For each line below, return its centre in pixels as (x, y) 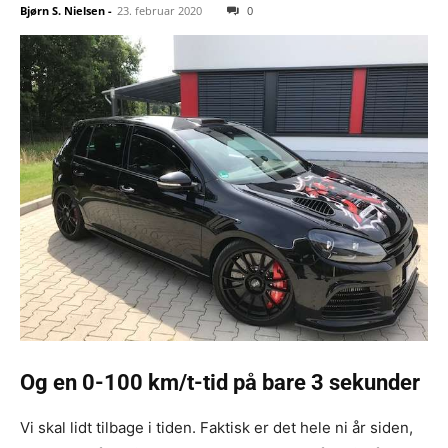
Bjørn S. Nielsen (62, 10)
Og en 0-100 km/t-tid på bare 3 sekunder (220, 383)
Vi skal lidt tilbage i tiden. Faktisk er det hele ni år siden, (216, 428)
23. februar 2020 (159, 10)
